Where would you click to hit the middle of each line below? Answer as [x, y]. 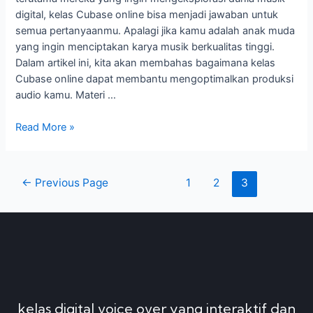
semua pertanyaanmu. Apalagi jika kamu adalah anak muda [155, 31]
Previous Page [71, 183]
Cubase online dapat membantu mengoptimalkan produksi [155, 79]
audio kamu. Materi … [66, 95]
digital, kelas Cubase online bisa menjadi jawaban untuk [147, 15]
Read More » [45, 128]
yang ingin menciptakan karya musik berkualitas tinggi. [145, 47]
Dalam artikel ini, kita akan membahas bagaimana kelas [146, 63]
